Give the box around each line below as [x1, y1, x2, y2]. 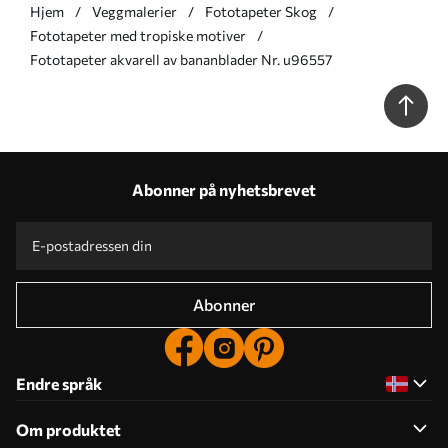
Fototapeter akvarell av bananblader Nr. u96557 [30, 50, 332, 68]
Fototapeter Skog [205, 2, 317, 20]
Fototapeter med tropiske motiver [30, 26, 246, 44]
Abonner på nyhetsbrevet [132, 179, 316, 199]
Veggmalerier [92, 2, 177, 20]
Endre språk [16, 373, 102, 393]
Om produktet [16, 419, 121, 439]
